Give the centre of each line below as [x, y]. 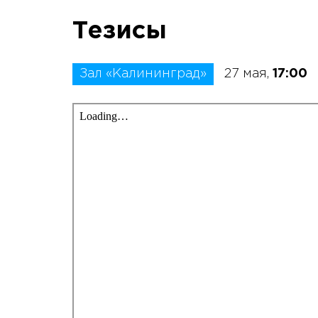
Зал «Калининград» [143, 74]
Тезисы [120, 31]
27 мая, [248, 74]
